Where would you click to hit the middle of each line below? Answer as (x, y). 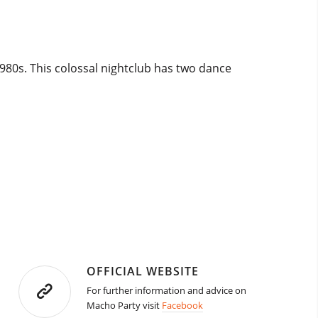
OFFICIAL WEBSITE (143, 272)
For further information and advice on (167, 291)
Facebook (183, 306)
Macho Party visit (125, 306)
